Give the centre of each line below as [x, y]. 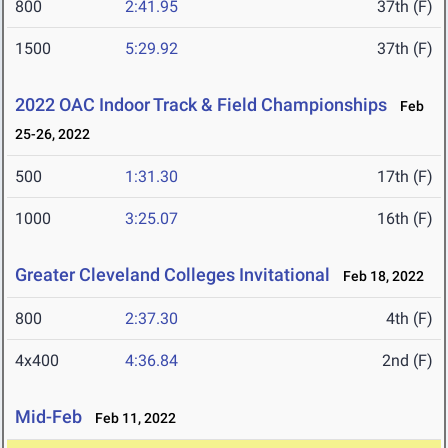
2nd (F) [407, 361]
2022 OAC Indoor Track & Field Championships [201, 105]
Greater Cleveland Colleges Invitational [174, 275]
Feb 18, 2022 [379, 276]
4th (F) [409, 319]
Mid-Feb [48, 417]
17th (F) [405, 177]
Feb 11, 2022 [131, 418]
